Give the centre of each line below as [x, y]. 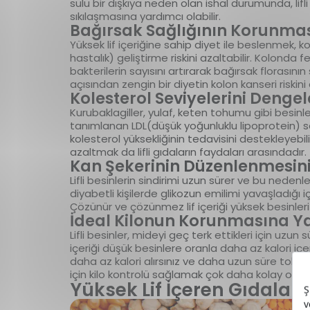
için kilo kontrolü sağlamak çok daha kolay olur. [189, 274]
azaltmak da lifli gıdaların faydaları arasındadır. [188, 152]
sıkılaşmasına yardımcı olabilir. [145, 16]
